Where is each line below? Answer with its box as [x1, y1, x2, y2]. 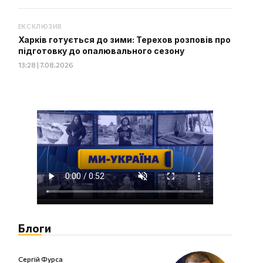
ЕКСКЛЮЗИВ [18, 22, 62, 30]
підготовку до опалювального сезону [18, 46, 184, 56]
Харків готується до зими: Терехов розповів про [18, 35, 231, 45]
